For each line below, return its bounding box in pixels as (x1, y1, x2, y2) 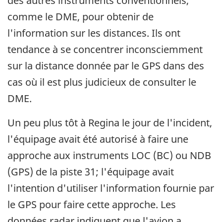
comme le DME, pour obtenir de (7, 10, 154, 24)
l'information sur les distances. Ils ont (7, 26, 180, 40)
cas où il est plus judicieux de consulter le (7, 75, 196, 89)
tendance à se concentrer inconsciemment (7, 43, 203, 56)
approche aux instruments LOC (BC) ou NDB (7, 149, 211, 163)
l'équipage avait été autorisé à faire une (7, 132, 188, 146)
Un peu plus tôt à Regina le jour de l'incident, (7, 116, 212, 130)
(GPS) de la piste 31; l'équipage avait (7, 165, 174, 179)
